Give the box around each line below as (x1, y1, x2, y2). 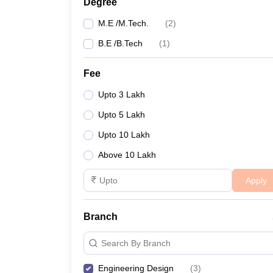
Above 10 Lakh (98, 150, 156, 160)
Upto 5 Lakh (98, 110, 145, 119)
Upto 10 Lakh (98, 130, 150, 140)
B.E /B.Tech (98, 38, 143, 48)
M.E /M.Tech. (98, 18, 149, 28)
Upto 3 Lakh (98, 90, 145, 99)
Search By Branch (101, 238, 171, 248)
